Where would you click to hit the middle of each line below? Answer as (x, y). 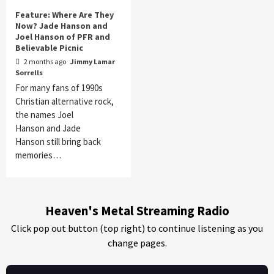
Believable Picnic (49, 47)
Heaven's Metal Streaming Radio (137, 211)
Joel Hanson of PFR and (63, 36)
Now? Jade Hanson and (61, 25)
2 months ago (45, 61)
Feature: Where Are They (65, 14)
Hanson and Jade (48, 128)
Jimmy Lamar (93, 61)
